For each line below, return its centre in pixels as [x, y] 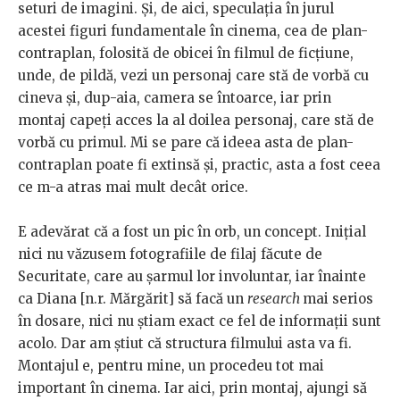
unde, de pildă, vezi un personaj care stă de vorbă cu [193, 76]
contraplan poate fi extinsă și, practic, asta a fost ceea [199, 165]
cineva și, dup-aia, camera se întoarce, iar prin [175, 98]
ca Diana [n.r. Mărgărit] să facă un [133, 299]
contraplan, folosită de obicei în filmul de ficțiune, [186, 54]
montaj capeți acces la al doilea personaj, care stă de [196, 121]
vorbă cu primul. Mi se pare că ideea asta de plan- [186, 143]
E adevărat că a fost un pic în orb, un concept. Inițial [192, 232]
